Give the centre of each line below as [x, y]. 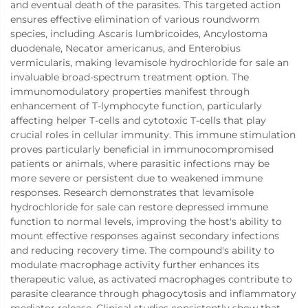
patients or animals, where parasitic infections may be [140, 164]
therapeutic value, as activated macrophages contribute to [151, 279]
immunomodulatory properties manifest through [130, 92]
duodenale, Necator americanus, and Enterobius [125, 48]
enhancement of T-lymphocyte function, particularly [136, 106]
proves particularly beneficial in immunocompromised [142, 150]
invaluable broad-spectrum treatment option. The [130, 77]
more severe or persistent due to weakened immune [136, 178]
